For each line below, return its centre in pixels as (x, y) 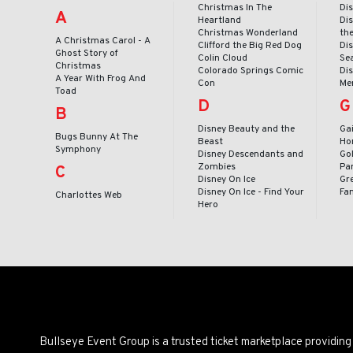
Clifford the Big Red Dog (249, 45)
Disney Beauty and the (246, 129)
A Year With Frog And (100, 78)
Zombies (216, 167)
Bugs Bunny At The (97, 137)
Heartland (219, 20)
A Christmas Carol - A (103, 41)
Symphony (78, 149)
